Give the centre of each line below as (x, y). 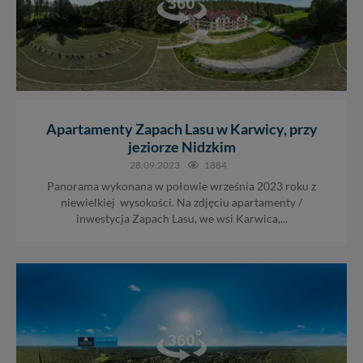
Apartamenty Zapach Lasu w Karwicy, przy (181, 129)
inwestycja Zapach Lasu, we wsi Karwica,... (181, 219)
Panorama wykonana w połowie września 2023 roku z (181, 187)
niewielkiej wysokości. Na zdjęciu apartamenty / (181, 203)
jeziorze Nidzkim (181, 147)
